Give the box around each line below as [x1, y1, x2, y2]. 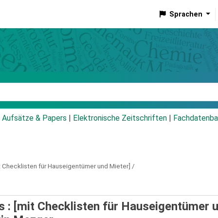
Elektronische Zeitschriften [73, 113, 167, 123]
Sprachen [169, 10, 202, 18]
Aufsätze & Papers [2, 113, 67, 123]
